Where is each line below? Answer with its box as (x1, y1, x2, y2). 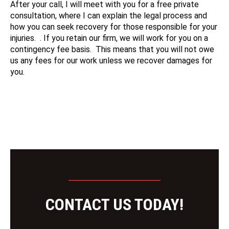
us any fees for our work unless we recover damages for (10, 56, 212, 66)
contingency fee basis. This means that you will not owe (10, 44, 214, 55)
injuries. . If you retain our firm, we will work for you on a (10, 33, 208, 43)
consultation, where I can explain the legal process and (10, 11, 207, 21)
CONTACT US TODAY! (45, 195, 184, 215)
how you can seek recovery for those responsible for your (10, 22, 217, 32)
